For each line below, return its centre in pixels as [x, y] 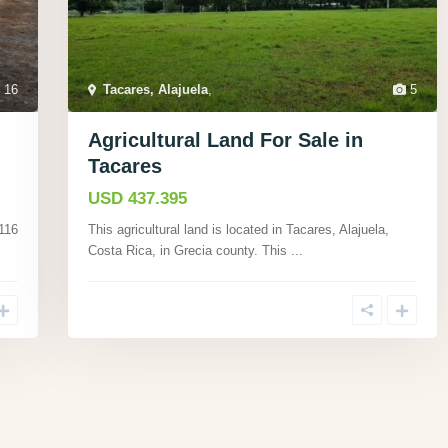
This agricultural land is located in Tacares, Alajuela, [238, 230]
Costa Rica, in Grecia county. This [189, 251]
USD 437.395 [137, 199]
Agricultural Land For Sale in [225, 140]
